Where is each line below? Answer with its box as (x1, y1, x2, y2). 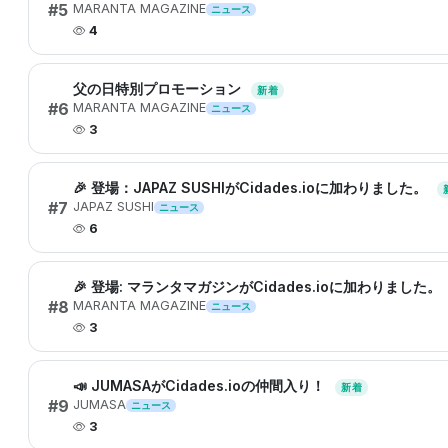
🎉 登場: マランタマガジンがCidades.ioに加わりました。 (73, 278, 445, 295)
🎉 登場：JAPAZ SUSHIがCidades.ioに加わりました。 (73, 179, 431, 196)
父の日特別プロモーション (73, 80, 245, 97)
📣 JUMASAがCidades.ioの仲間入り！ (73, 377, 329, 394)
